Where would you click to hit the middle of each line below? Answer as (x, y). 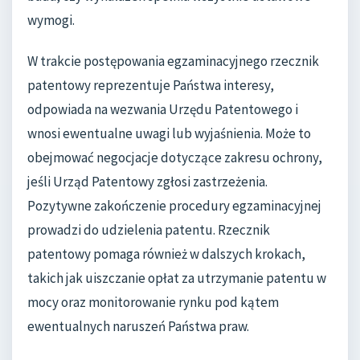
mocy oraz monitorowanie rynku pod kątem (153, 303)
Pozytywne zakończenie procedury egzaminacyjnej (174, 206)
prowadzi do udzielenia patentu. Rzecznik (149, 230)
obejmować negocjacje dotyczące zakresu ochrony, (175, 158)
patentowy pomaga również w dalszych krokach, (166, 254)
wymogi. (51, 20)
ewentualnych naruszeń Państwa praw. (138, 327)
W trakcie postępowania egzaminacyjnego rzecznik (173, 61)
